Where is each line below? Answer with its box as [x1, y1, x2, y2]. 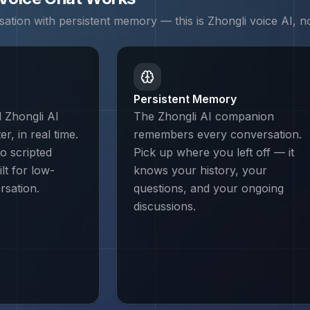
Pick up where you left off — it [134, 145, 294, 159]
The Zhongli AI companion [134, 109, 274, 123]
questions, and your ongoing [134, 181, 284, 195]
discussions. [134, 199, 196, 213]
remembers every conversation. [134, 127, 302, 141]
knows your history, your [134, 163, 267, 177]
